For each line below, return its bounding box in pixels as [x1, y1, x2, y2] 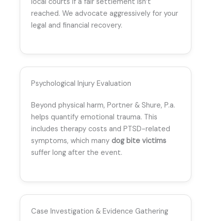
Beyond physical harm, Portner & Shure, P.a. [31, 101, 175, 110]
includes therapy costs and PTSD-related [31, 124, 170, 134]
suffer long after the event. [31, 148, 122, 158]
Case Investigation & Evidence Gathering [31, 206, 168, 216]
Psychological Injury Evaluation [31, 79, 131, 89]
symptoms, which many [31, 136, 111, 146]
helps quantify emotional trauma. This [31, 112, 157, 122]
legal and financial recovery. [31, 21, 122, 31]
